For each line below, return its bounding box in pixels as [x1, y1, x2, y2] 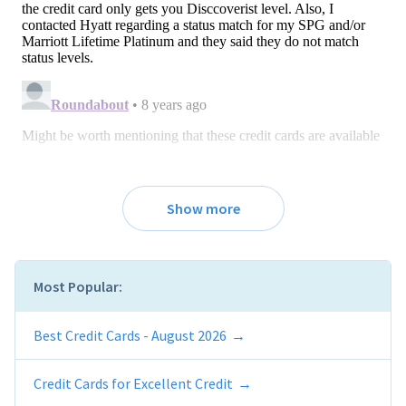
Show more [166, 199, 240, 218]
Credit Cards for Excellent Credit [34, 374, 233, 393]
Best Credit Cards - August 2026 [34, 326, 227, 345]
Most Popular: [34, 277, 122, 296]
